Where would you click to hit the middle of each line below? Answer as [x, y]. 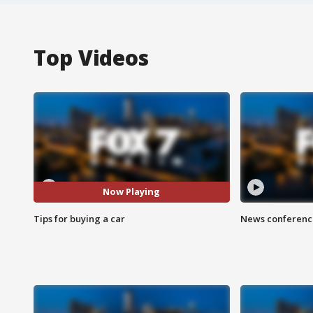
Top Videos [91, 57]
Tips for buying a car [79, 218]
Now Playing [132, 192]
